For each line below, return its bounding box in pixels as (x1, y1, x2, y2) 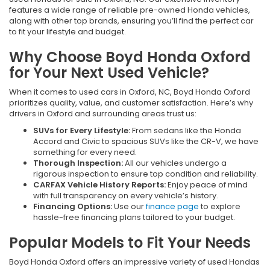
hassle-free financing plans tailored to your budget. (33, 211, 235, 223)
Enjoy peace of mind (168, 178, 248, 190)
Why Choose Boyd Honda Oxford (9, 46, 251, 67)
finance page (146, 200, 199, 212)
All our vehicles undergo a (125, 157, 227, 169)
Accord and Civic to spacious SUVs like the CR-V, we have (33, 135, 259, 147)
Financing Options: (33, 200, 114, 212)
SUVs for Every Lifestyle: (33, 124, 132, 136)
